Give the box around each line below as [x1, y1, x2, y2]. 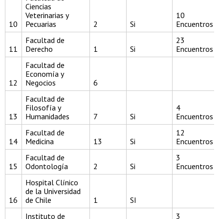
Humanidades [25, 111, 69, 122]
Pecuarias [25, 19, 56, 29]
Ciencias [25, 1, 51, 12]
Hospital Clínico [25, 177, 78, 188]
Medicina [25, 136, 54, 147]
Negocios [25, 78, 56, 88]
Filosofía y [25, 103, 61, 113]
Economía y [25, 69, 64, 79]
